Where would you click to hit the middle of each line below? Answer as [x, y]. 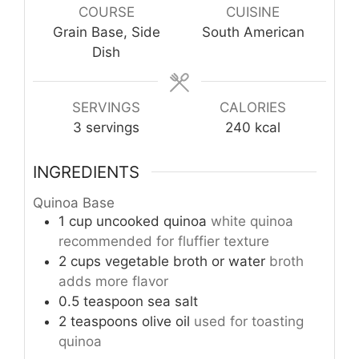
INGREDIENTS [86, 171]
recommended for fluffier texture [164, 241]
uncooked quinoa [151, 221]
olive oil [166, 321]
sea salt [173, 301]
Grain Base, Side [106, 32]
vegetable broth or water [185, 261]
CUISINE [253, 12]
